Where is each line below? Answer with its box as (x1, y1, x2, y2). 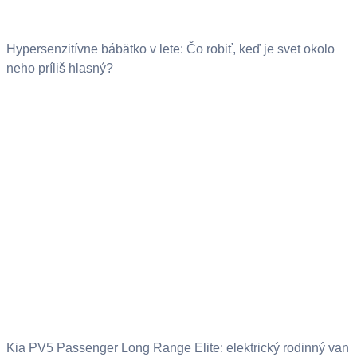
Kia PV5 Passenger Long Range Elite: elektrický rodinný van (6, 341, 349, 355)
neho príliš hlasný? (6, 61, 113, 75)
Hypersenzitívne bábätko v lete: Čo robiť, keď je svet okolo (6, 41, 335, 56)
